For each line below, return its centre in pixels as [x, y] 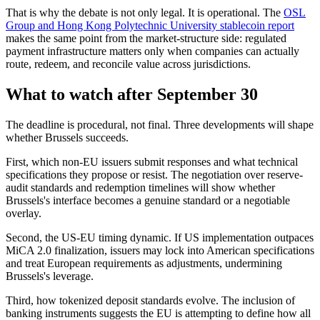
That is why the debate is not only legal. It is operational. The [145, 12]
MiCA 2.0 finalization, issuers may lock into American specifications [160, 250]
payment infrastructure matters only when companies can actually [152, 51]
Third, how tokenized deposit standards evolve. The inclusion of [150, 300]
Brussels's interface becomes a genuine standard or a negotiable [148, 200]
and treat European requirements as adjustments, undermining [144, 263]
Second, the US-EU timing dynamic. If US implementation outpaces [160, 237]
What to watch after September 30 [132, 94]
